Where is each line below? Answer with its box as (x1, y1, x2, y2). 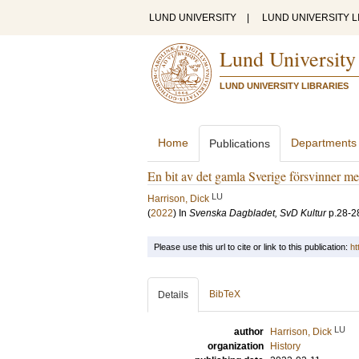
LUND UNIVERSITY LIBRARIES (220, 81, 349, 91)
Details (158, 289, 188, 301)
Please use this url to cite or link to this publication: (154, 242, 350, 252)
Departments (291, 136, 357, 149)
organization (208, 341, 264, 352)
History (270, 341, 301, 352)
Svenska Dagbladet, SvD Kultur (189, 208, 326, 219)
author (234, 326, 264, 337)
